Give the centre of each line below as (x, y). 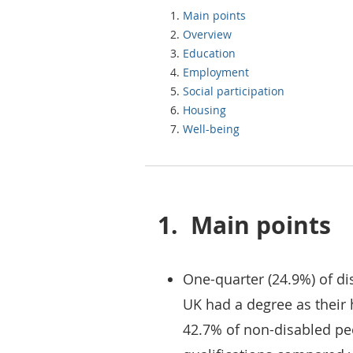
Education (209, 53)
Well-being (211, 129)
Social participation (234, 91)
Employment (216, 72)
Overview (207, 34)
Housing (204, 110)
